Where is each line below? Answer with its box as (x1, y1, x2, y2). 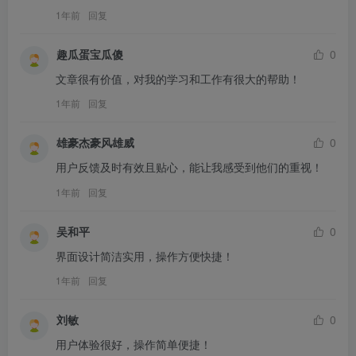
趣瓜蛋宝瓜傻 (56, 45, 123, 62)
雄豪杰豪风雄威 (56, 134, 134, 151)
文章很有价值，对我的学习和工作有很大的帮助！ (56, 70, 300, 87)
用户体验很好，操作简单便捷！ (56, 335, 211, 352)
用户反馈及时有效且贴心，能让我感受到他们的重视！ (56, 159, 323, 176)
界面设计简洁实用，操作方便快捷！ (56, 247, 234, 264)
